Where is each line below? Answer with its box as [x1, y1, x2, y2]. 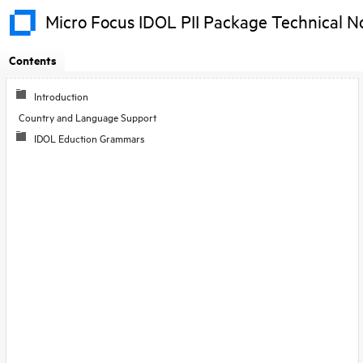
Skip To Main [21, 84, 122, 104]
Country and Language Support [19, 109, 156, 124]
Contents [8, 51, 57, 68]
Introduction [34, 88, 88, 103]
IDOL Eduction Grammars [34, 130, 145, 145]
